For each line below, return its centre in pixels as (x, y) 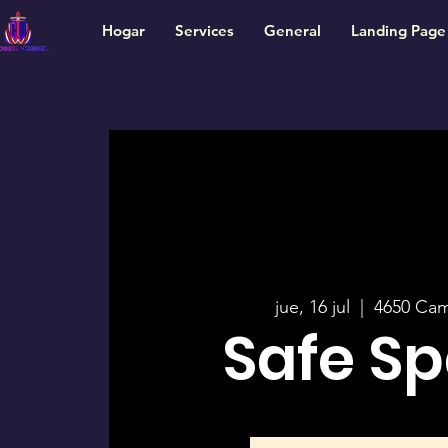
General (292, 30)
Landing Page (398, 30)
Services (204, 30)
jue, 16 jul (313, 307)
